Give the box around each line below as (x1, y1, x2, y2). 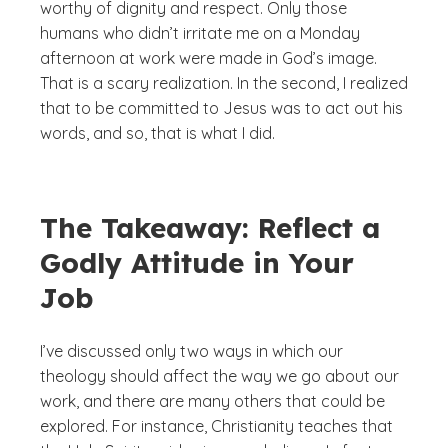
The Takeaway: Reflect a (40, 210, 380, 245)
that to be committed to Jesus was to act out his (40, 98, 403, 118)
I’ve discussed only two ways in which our (40, 341, 343, 361)
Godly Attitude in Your (40, 245, 354, 280)
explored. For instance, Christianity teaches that (40, 416, 393, 436)
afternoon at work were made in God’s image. (40, 48, 377, 68)
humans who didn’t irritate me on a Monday (40, 23, 360, 43)
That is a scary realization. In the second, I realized (40, 73, 408, 93)
